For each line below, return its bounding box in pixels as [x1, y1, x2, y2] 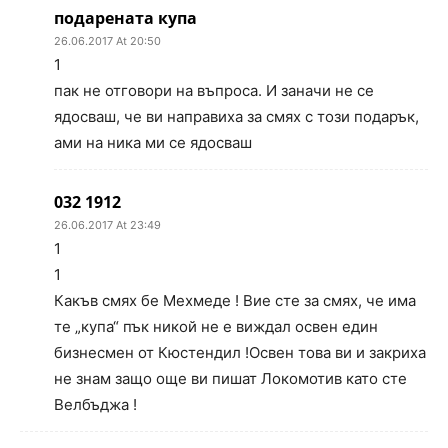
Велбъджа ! [54, 395, 137, 415]
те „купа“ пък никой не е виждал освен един [54, 317, 378, 337]
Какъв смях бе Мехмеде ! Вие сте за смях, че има [54, 291, 416, 311]
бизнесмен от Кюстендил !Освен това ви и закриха [54, 343, 426, 363]
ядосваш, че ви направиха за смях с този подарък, [54, 107, 419, 127]
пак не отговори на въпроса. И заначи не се [54, 81, 374, 101]
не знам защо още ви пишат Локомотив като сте [54, 369, 407, 389]
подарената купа [54, 7, 197, 30]
